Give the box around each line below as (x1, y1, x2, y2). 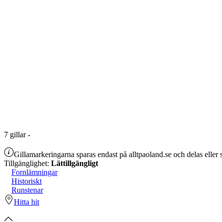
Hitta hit (14, 197, 39, 206)
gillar (8, 130, 26, 139)
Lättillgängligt (51, 159, 98, 167)
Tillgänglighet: (4, 159, 51, 167)
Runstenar (11, 185, 43, 194)
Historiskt (11, 176, 42, 185)
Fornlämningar (11, 167, 57, 176)
